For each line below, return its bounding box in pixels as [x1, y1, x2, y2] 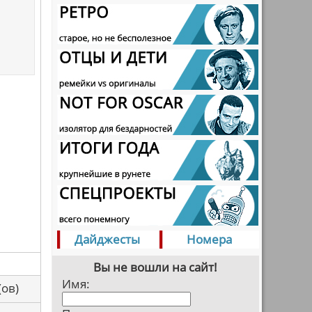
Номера [187, 231, 232, 247]
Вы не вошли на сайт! [93, 259, 217, 275]
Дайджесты [75, 231, 140, 247]
